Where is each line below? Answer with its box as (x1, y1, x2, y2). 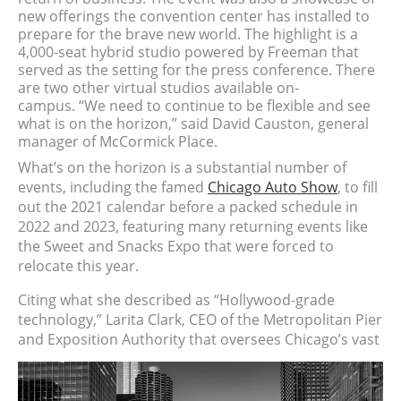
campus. (18, 96, 79, 116)
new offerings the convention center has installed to (18, 6, 370, 27)
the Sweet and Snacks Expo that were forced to (18, 236, 334, 257)
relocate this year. (18, 256, 139, 277)
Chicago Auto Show (208, 177, 337, 198)
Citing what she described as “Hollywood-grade (18, 290, 335, 311)
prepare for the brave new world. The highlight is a (18, 24, 358, 45)
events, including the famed (18, 177, 208, 198)
